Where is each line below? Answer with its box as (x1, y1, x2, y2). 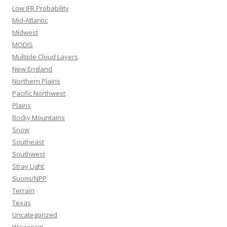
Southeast (12, 137, 44, 146)
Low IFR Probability (12, 3, 69, 13)
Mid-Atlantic (12, 15, 48, 25)
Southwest (12, 149, 45, 159)
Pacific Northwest (12, 88, 65, 98)
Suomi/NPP (12, 173, 47, 183)
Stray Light (12, 161, 44, 171)
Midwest (12, 27, 38, 37)
